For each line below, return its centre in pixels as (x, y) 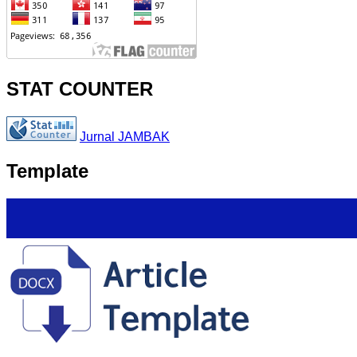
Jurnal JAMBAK (125, 136)
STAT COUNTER (80, 89)
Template (47, 171)
